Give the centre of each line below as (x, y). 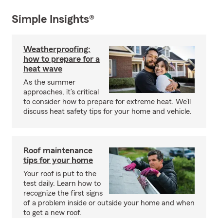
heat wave (43, 68)
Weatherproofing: (57, 49)
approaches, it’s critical (61, 92)
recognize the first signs (63, 193)
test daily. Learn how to (62, 183)
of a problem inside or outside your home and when (109, 203)
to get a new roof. (53, 212)
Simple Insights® (53, 19)
